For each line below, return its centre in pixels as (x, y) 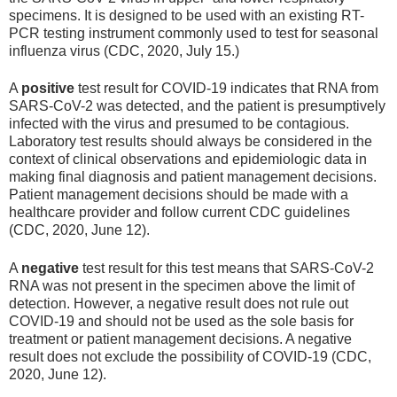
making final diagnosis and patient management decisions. (193, 177)
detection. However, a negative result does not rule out (179, 303)
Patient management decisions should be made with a (179, 195)
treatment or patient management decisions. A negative (180, 339)
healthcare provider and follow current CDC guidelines (179, 213)
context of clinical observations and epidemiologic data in (188, 160)
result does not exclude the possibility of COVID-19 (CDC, (190, 356)
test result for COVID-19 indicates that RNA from (226, 89)
